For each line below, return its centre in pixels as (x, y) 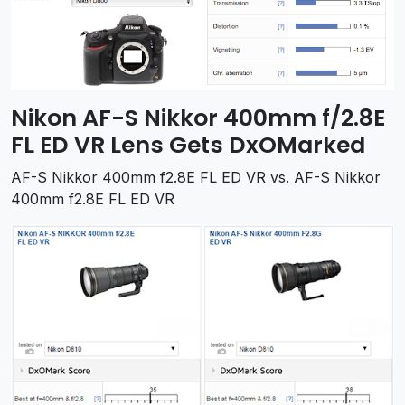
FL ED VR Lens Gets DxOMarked (188, 145)
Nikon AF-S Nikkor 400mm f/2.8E (198, 118)
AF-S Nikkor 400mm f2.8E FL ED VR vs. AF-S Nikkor (196, 177)
